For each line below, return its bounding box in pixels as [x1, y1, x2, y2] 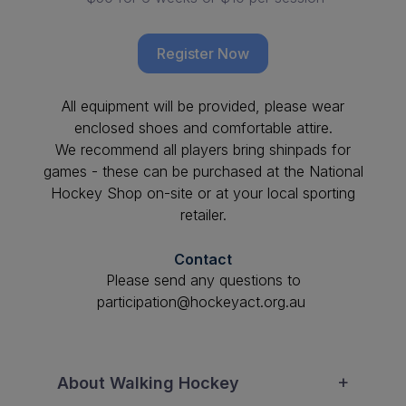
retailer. [179, 206, 227, 224]
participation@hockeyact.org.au [96, 293, 310, 311]
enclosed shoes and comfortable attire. [73, 119, 333, 137]
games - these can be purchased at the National [43, 162, 363, 180]
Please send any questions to [105, 271, 301, 289]
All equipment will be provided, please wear [62, 97, 344, 115]
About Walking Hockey [57, 372, 239, 392]
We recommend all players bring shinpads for [55, 140, 351, 159]
